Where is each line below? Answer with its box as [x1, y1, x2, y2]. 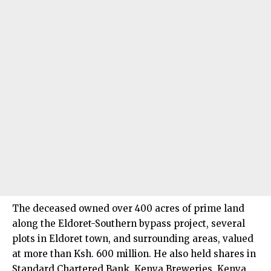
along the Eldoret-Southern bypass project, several [12, 217, 245, 229]
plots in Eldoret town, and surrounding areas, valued [12, 232, 253, 244]
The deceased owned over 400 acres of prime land [12, 202, 244, 214]
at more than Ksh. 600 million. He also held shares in [12, 247, 256, 260]
